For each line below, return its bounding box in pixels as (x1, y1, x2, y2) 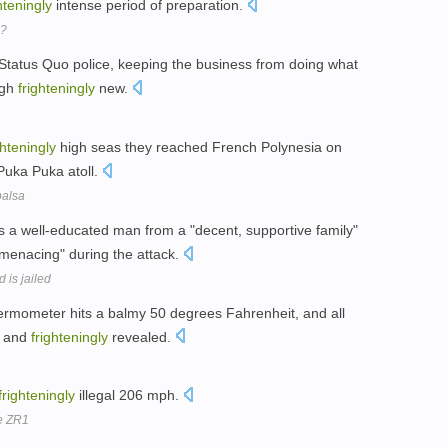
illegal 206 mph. (75, 387, 183, 404)
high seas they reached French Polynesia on (56, 138, 342, 155)
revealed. (108, 328, 175, 345)
